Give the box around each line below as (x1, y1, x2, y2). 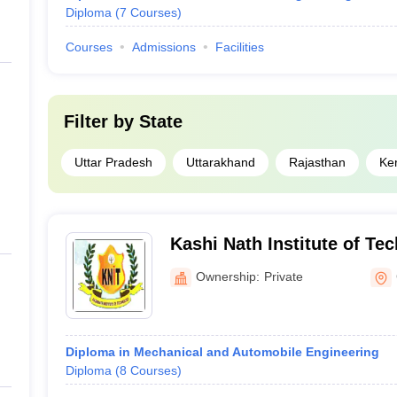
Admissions (131, 40, 196, 54)
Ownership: (195, 269, 260, 284)
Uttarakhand (185, 155, 255, 169)
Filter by (63, 112, 139, 131)
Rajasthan (288, 155, 346, 169)
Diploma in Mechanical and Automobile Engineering (65, 345, 379, 359)
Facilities (214, 40, 264, 54)
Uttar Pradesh (74, 155, 152, 169)
